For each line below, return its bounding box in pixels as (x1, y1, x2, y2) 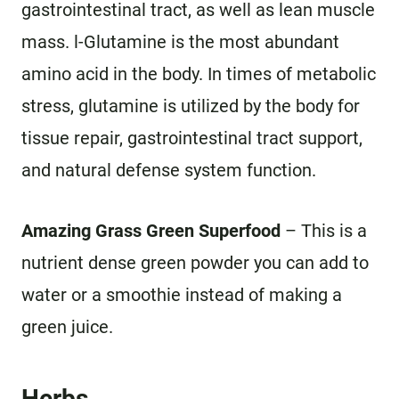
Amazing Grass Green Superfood (21, 220, 281, 241)
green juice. (21, 316, 113, 338)
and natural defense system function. (21, 159, 316, 181)
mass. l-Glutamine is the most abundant (21, 31, 339, 53)
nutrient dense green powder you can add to (21, 252, 369, 273)
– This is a (281, 220, 367, 241)
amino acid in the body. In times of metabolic (21, 63, 376, 85)
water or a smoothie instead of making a (21, 284, 342, 305)
